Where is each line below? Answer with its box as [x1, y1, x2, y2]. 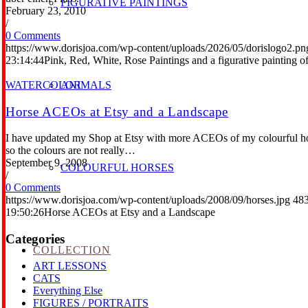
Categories [5, 232, 65, 247]
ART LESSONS [33, 259, 107, 272]
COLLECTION [33, 244, 111, 256]
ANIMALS [60, 79, 111, 91]
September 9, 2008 [5, 157, 87, 169]
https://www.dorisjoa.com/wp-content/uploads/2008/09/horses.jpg [5, 194, 290, 206]
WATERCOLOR [5, 78, 81, 91]
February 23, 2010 [5, 4, 86, 16]
